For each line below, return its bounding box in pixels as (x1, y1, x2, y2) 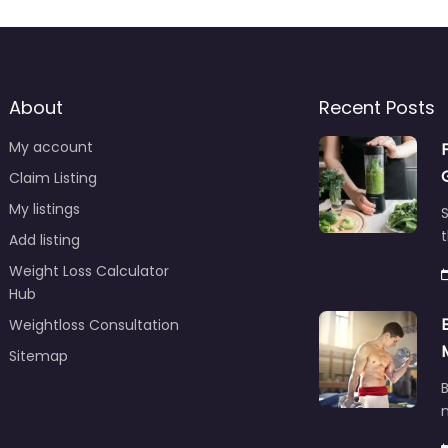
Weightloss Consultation (8, 314, 179, 335)
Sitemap (8, 345, 68, 366)
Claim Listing (8, 167, 97, 188)
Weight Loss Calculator (8, 260, 169, 281)
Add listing (8, 229, 80, 250)
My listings (8, 198, 80, 219)
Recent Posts (319, 94, 435, 120)
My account (8, 136, 93, 157)
